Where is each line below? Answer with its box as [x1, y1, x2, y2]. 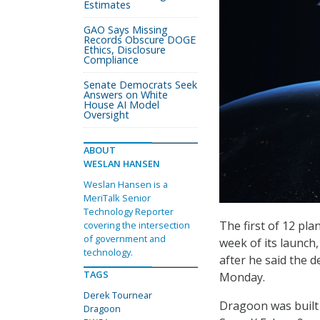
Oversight [84, 108, 129, 121]
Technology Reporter [84, 205, 174, 218]
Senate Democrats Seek [84, 78, 197, 91]
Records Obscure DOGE [84, 33, 196, 46]
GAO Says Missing [84, 23, 168, 36]
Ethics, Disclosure [84, 43, 166, 56]
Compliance [84, 53, 139, 66]
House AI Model [84, 98, 159, 111]
